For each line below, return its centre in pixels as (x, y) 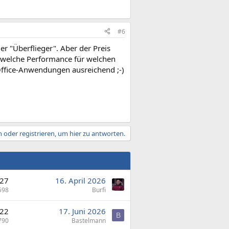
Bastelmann (89, 221)
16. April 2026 (81, 180)
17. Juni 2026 (82, 211)
